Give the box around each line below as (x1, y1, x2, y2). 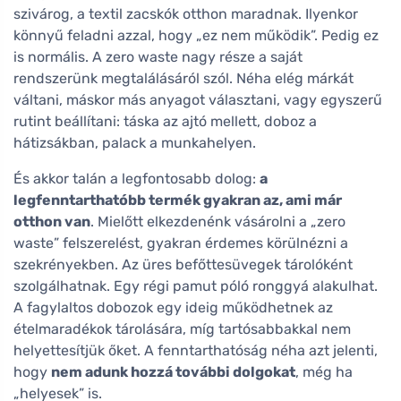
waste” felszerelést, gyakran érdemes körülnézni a (13, 235, 348, 252)
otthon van (13, 213, 90, 231)
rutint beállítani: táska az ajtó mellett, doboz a (13, 113, 317, 131)
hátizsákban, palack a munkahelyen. (13, 134, 256, 152)
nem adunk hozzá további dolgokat (51, 363, 295, 381)
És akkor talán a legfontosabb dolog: (13, 170, 260, 188)
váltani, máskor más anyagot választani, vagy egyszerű (13, 91, 382, 109)
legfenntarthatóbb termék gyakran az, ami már (13, 192, 342, 209)
